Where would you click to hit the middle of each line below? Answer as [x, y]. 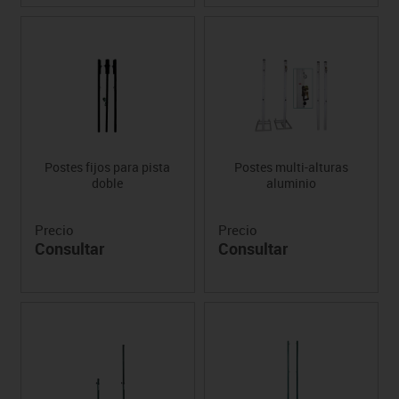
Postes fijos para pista [108, 167]
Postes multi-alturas [292, 167]
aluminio [292, 183]
